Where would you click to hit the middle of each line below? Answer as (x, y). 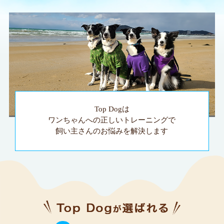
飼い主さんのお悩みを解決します (112, 131)
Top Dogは (112, 109)
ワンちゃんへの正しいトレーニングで (112, 120)
